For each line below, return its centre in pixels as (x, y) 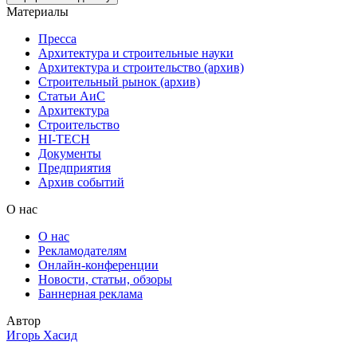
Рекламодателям (82, 250)
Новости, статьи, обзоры (105, 279)
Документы (70, 153)
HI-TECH (64, 139)
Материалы (37, 11)
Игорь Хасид (42, 335)
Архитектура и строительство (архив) (141, 67)
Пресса (57, 38)
